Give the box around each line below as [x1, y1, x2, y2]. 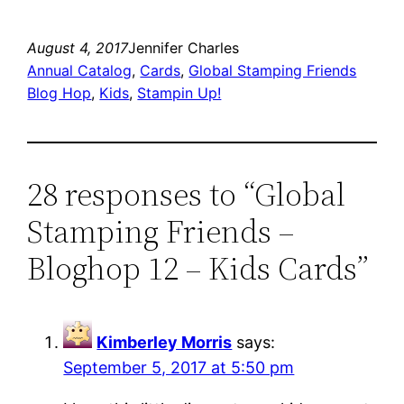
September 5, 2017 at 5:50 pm [63, 357, 295, 377]
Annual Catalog [27, 60, 133, 79]
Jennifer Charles [128, 38, 240, 57]
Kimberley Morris [96, 332, 233, 352]
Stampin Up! [137, 83, 222, 102]
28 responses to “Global [27, 171, 346, 216]
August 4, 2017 [27, 38, 129, 57]
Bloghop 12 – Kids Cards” [27, 245, 370, 290]
